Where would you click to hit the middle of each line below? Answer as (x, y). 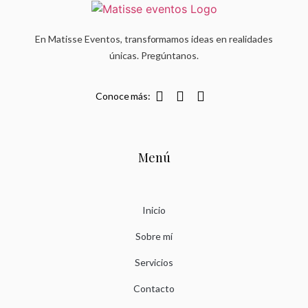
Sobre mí (154, 236)
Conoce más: (123, 96)
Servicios (154, 263)
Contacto (154, 289)
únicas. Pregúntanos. (154, 56)
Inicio (154, 210)
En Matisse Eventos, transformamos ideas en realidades (154, 39)
